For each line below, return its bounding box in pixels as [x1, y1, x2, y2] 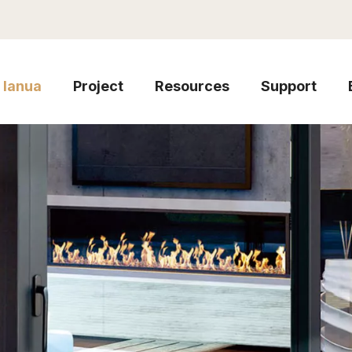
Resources [155, 78, 230, 94]
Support [261, 78, 317, 94]
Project [73, 78, 124, 94]
